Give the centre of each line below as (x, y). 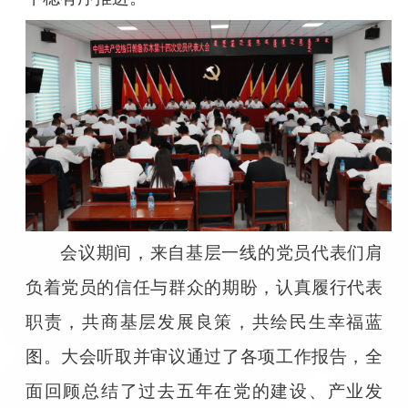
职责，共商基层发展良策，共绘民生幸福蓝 (204, 321)
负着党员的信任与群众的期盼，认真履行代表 (204, 287)
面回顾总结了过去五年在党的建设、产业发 (204, 391)
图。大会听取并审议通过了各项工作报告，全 (204, 356)
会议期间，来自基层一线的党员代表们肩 (222, 252)
